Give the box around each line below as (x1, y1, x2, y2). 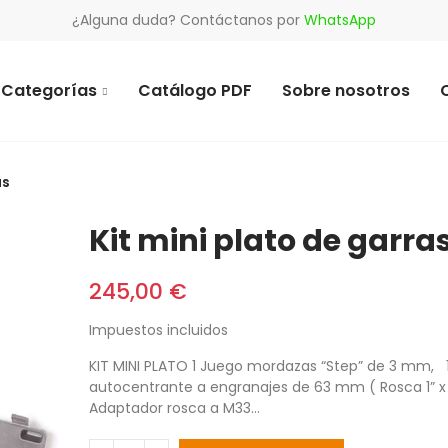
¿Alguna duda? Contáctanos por (72, 10, 304, 30)
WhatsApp (304, 10, 376, 30)
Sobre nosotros (282, 79, 410, 102)
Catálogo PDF (138, 79, 252, 102)
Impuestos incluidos (89, 320, 228, 340)
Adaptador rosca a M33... (89, 398, 260, 418)
